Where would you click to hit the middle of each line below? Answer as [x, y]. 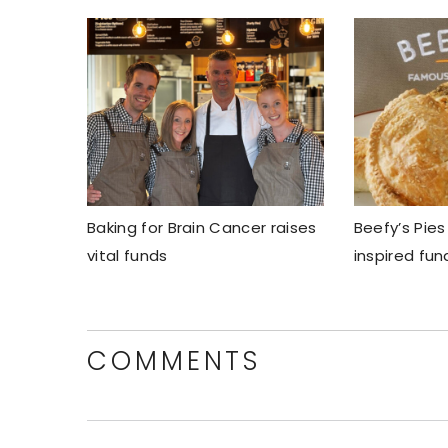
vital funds [127, 255]
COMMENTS [174, 360]
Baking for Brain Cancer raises [202, 227]
